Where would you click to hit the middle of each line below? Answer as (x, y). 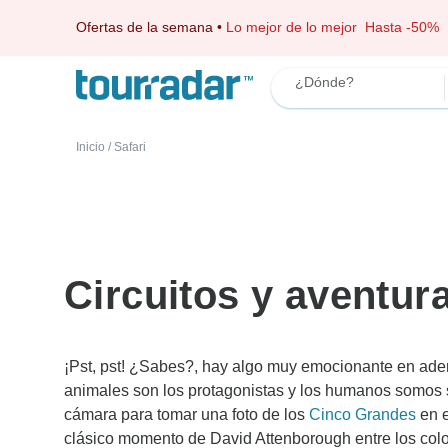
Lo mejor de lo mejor (295, 27)
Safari (130, 147)
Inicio (90, 147)
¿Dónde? (324, 82)
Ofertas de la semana (144, 27)
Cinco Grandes (362, 414)
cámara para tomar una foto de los (186, 414)
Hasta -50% (402, 27)
